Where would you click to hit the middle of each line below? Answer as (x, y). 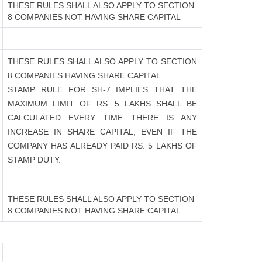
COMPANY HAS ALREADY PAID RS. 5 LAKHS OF (102, 146)
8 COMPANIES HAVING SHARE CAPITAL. (85, 75)
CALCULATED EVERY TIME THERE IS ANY (102, 118)
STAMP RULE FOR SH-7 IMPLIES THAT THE (102, 89)
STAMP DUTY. (34, 160)
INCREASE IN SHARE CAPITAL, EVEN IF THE (102, 132)
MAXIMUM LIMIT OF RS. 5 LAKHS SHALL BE (102, 104)
